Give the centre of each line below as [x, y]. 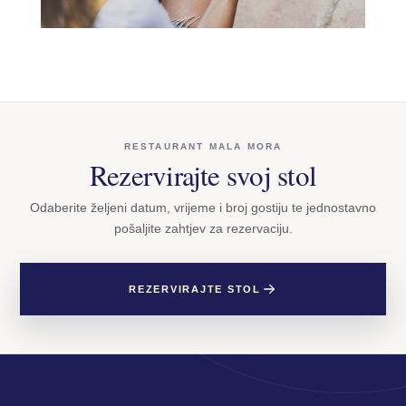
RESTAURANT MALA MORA [203, 147]
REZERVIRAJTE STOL [195, 289]
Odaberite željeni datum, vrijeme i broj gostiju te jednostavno [203, 208]
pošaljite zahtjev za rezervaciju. [203, 229]
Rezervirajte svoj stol [203, 175]
